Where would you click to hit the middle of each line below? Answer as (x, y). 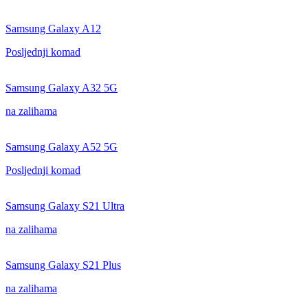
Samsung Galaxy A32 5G (62, 88)
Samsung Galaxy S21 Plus (63, 265)
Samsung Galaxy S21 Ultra (65, 206)
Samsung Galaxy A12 (53, 29)
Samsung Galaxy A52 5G (62, 147)
